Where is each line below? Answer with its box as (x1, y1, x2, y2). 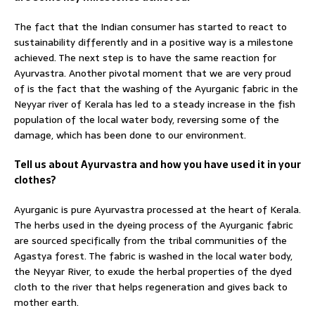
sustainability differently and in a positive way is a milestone (14, 34, 293, 50)
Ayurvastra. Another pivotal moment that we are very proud (14, 65, 291, 81)
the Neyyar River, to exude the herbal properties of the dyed (14, 263, 292, 279)
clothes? (14, 172, 56, 188)
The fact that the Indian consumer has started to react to (14, 18, 287, 34)
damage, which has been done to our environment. (14, 127, 246, 143)
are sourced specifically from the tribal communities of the (14, 232, 287, 248)
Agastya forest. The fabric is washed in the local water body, (14, 247, 292, 264)
